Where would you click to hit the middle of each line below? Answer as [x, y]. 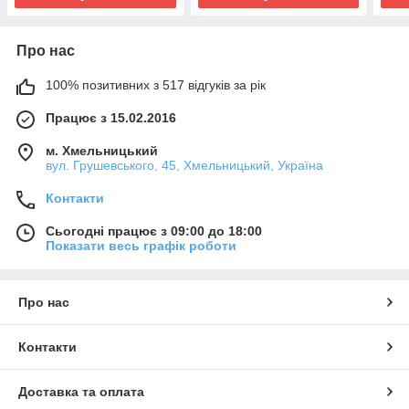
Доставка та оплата [81, 392]
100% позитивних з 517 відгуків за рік [156, 85]
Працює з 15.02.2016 [111, 118]
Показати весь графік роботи [141, 246]
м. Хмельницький [102, 151]
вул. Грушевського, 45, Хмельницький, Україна [184, 166]
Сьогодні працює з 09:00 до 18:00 [154, 231]
